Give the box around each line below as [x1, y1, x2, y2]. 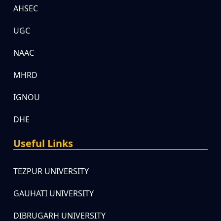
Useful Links [13, 136, 73, 150]
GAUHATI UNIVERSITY [13, 187, 94, 199]
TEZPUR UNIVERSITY [13, 165, 89, 177]
